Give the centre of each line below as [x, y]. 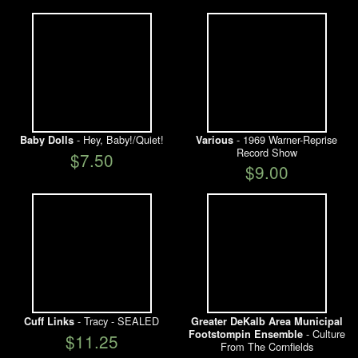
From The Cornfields [267, 346]
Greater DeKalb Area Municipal [267, 321]
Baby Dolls [46, 140]
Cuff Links [49, 321]
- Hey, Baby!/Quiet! [118, 140]
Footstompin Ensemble [245, 334]
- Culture [324, 333]
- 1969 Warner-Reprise [285, 140]
